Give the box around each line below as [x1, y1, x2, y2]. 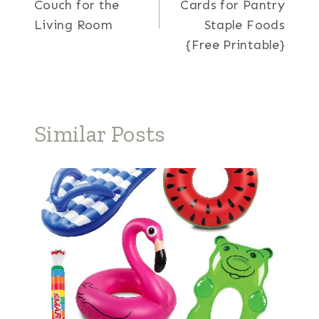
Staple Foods [204, 16, 285, 33]
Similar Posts [34, 120, 166, 147]
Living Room [34, 16, 113, 33]
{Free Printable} [185, 36, 285, 53]
